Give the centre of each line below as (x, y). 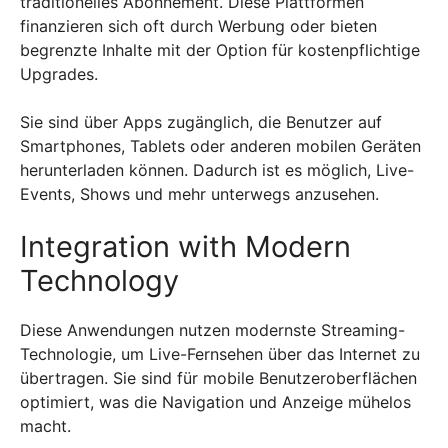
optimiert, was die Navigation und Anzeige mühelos (215, 402)
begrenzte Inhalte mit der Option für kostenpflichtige (220, 50)
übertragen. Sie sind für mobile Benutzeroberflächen (218, 378)
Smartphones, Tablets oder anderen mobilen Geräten (220, 146)
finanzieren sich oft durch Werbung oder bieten (198, 26)
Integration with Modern (185, 246)
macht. (45, 426)
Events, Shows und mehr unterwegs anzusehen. (199, 194)
